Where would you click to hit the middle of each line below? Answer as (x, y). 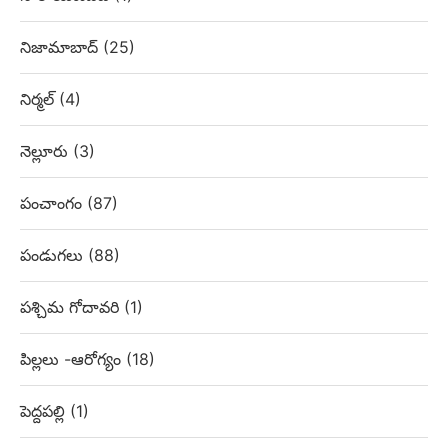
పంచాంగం (53, 203)
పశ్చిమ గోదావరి (72, 307)
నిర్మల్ (39, 99)
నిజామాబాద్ (61, 47)
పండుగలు (54, 255)
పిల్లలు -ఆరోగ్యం (73, 359)
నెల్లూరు (46, 151)
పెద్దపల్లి (45, 411)
